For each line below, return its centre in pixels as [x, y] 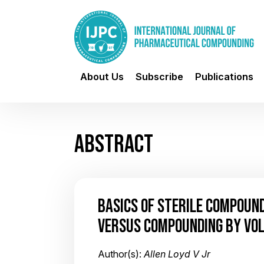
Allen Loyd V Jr [177, 254]
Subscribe [159, 77]
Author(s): [121, 254]
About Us [102, 77]
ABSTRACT [114, 143]
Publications [224, 77]
